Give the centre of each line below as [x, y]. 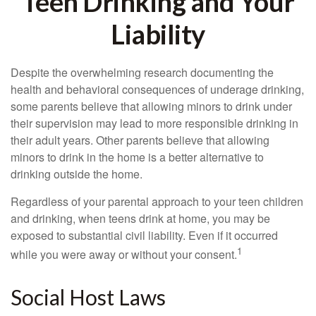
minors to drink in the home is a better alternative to [137, 157]
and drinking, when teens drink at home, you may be [140, 218]
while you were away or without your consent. [124, 255]
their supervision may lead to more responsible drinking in [154, 123]
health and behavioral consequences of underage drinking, [157, 89]
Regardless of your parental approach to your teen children [157, 201]
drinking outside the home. [77, 174]
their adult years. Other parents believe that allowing [140, 140]
